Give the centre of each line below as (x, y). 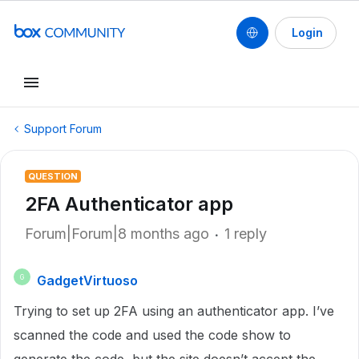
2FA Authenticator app (129, 204)
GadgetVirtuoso (87, 280)
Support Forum (63, 129)
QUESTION (53, 176)
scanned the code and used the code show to (152, 335)
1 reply (246, 234)
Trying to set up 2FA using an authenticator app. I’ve (174, 311)
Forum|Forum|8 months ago (117, 234)
